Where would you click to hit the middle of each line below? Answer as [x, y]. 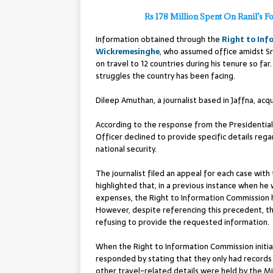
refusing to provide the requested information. [183, 222]
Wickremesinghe [128, 51]
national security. [126, 149]
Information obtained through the [159, 39]
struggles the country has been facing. [165, 76]
